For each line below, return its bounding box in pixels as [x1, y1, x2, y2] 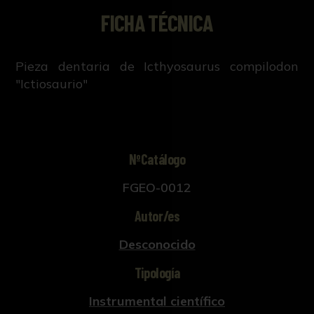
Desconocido [118, 236, 196, 253]
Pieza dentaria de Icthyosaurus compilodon [15, 58, 299, 75]
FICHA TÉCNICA [101, 9, 213, 36]
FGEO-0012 [123, 179, 191, 196]
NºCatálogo [128, 151, 186, 168]
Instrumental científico [89, 293, 225, 310]
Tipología [134, 264, 180, 282]
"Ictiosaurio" [15, 76, 88, 93]
